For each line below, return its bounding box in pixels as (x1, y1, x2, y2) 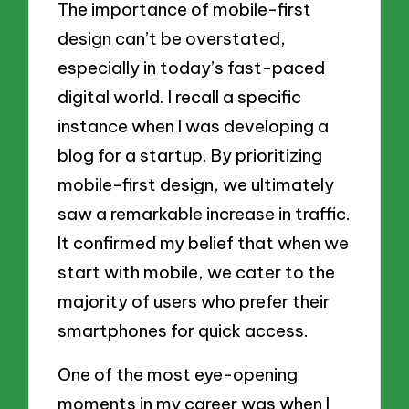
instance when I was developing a (58, 115, 330, 138)
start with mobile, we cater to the (58, 261, 336, 284)
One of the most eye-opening (58, 362, 299, 385)
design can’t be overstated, (58, 27, 287, 50)
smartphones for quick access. (58, 320, 309, 342)
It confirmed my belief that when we (58, 232, 350, 255)
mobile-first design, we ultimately (58, 173, 335, 196)
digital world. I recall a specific (58, 86, 302, 109)
